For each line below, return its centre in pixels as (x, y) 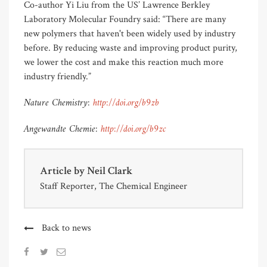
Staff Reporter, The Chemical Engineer (114, 187)
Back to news (66, 228)
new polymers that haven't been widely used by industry (130, 34)
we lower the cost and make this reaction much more (124, 63)
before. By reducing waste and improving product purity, (131, 48)
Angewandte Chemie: (62, 130)
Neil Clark (110, 171)
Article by (63, 171)
